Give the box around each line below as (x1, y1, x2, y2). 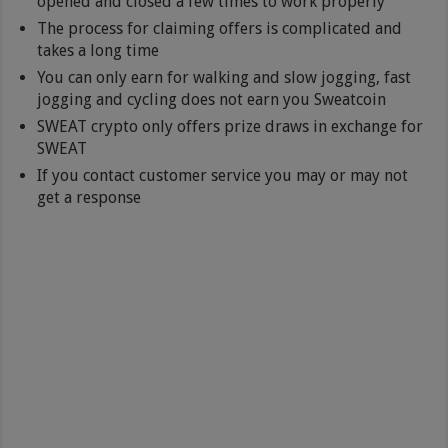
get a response (37, 187, 142, 207)
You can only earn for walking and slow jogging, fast (37, 67, 412, 87)
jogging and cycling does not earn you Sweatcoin (37, 89, 387, 109)
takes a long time (37, 40, 160, 60)
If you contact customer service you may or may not (37, 165, 409, 185)
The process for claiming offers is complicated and (37, 18, 403, 38)
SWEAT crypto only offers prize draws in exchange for (37, 116, 424, 136)
